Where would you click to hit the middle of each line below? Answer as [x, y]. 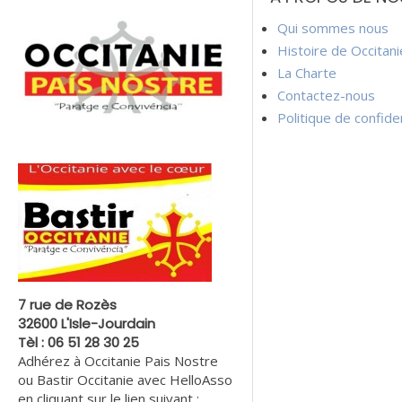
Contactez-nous [326, 96]
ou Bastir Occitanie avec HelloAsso [125, 379]
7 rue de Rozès [67, 304]
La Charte [306, 73]
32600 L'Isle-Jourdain [87, 323]
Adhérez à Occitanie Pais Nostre [118, 360]
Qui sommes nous [332, 28]
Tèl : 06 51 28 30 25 [79, 342]
